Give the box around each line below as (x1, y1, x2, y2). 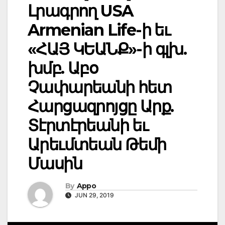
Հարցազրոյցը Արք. (28, 96, 174, 117)
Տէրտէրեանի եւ (28, 116, 148, 136)
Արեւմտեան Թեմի (28, 135, 166, 155)
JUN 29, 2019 (73, 191, 114, 199)
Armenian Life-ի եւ (28, 20, 170, 40)
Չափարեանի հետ (28, 77, 172, 97)
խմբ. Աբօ (28, 58, 98, 78)
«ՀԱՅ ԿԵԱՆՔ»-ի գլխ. (28, 39, 187, 59)
